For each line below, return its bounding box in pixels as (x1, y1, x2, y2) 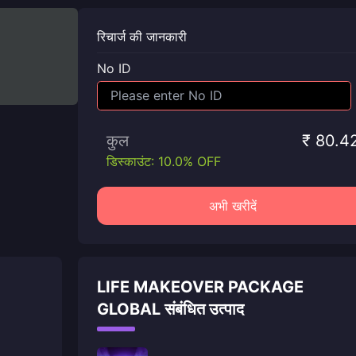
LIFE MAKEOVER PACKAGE (97, 277, 304, 296)
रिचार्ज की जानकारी (97, 29, 187, 44)
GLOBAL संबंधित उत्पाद (97, 299, 244, 319)
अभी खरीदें (209, 197, 257, 214)
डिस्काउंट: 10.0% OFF (106, 153, 221, 169)
